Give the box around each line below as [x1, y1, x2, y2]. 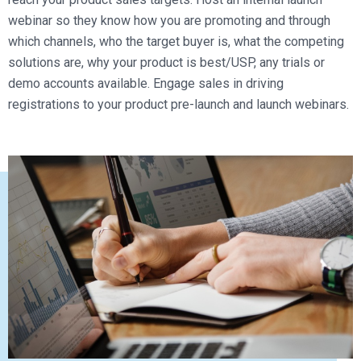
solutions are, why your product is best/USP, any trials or [8, 55, 325, 70]
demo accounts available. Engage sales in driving [8, 76, 284, 91]
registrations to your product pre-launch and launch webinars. [8, 97, 349, 112]
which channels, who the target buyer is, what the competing [8, 34, 344, 49]
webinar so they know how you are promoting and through [8, 13, 330, 28]
